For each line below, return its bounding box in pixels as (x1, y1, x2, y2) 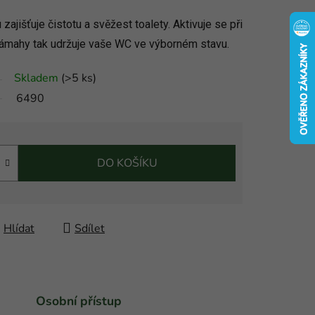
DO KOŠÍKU (96, 155, 157, 171)
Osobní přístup (35, 292, 122, 310)
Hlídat (4, 220, 34, 236)
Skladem (14, 70, 61, 86)
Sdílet (75, 220, 105, 236)
